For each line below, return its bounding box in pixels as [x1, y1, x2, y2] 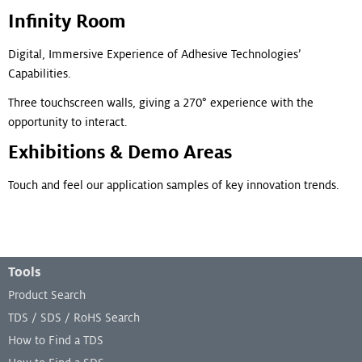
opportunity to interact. [8, 116, 128, 129]
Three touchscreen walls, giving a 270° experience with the [8, 96, 314, 110]
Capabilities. [8, 67, 71, 81]
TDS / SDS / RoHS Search [8, 311, 140, 325]
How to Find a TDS [8, 334, 103, 347]
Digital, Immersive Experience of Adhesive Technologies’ [8, 48, 301, 61]
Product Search [8, 288, 86, 302]
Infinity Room [8, 11, 126, 32]
